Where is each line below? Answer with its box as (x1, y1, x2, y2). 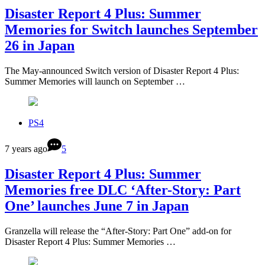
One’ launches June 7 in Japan (5, 198, 189, 214)
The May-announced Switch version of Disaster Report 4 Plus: (5, 66, 239, 76)
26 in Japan (5, 38, 75, 54)
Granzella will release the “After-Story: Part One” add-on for (5, 226, 231, 237)
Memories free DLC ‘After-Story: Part (5, 182, 241, 198)
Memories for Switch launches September (5, 22, 258, 38)
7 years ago (5, 144, 47, 154)
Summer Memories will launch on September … (5, 76, 185, 87)
